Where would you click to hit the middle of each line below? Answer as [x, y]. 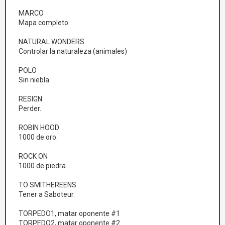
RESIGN [30, 99]
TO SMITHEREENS [47, 185]
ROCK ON [33, 156]
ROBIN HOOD [39, 128]
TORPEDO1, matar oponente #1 [69, 213]
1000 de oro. [38, 137]
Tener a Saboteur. [47, 194]
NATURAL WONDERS [51, 42]
